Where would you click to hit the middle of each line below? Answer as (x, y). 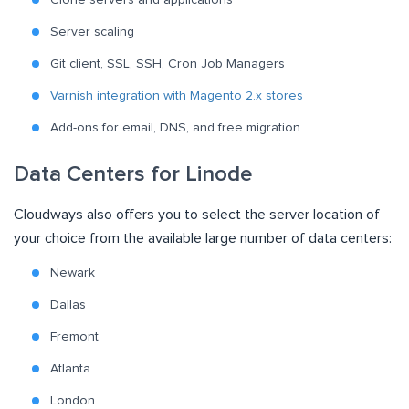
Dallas (68, 304)
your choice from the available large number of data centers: (203, 238)
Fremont (74, 336)
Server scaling (92, 31)
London (73, 400)
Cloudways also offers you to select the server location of (197, 214)
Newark (73, 273)
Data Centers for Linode (133, 174)
